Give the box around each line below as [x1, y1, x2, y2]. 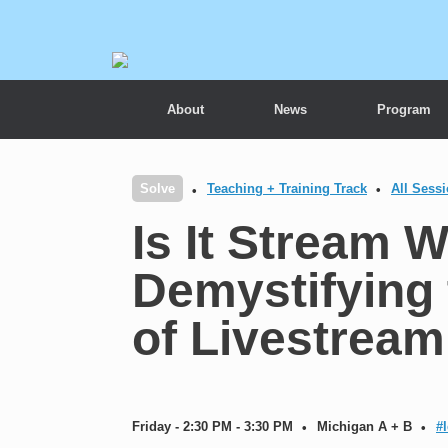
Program [377, 102, 431, 117]
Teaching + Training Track [207, 181, 367, 196]
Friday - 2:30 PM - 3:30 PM [132, 419, 293, 434]
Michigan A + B [317, 419, 412, 434]
